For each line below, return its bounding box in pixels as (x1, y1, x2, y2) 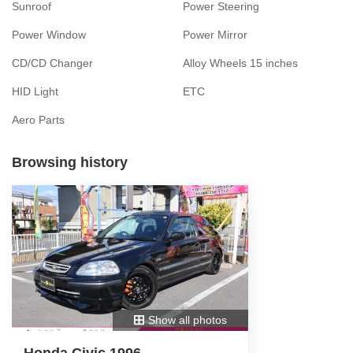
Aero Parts (12, 113, 65, 126)
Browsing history (12, 154, 128, 170)
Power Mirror (182, 28, 247, 41)
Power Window (12, 28, 86, 41)
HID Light (12, 84, 58, 98)
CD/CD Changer (12, 56, 93, 69)
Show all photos (147, 313, 227, 326)
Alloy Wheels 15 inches (182, 56, 298, 69)
